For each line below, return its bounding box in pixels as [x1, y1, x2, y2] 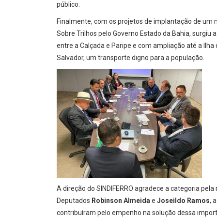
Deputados [57, 197, 92, 204]
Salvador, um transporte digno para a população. [57, 54, 204, 62]
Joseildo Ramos [157, 197, 210, 204]
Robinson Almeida [92, 197, 150, 204]
